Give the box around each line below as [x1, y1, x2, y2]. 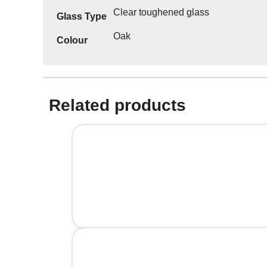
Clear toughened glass [113, 7, 209, 17]
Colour [57, 35, 88, 45]
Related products [49, 95, 186, 114]
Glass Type [57, 11, 107, 21]
